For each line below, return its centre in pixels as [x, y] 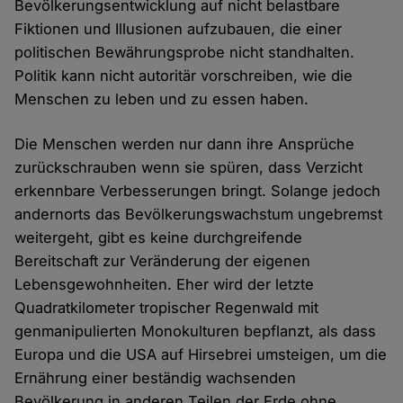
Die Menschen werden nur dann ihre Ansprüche [185, 144]
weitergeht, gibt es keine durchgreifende [159, 238]
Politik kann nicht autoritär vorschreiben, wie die [184, 76]
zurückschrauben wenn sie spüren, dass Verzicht [189, 168]
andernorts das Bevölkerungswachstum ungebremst [199, 215]
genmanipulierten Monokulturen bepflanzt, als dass [196, 331]
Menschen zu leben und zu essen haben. [162, 99]
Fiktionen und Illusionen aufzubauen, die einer [179, 29]
